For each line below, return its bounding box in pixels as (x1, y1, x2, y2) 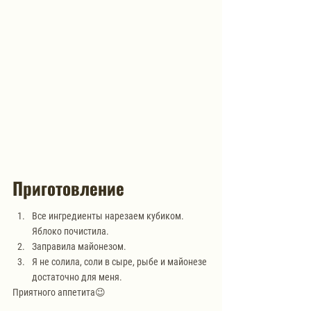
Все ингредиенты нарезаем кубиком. (32, 210, 186, 221)
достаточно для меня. (32, 271, 122, 283)
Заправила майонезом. (32, 241, 126, 252)
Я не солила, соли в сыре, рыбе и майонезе (32, 256, 209, 267)
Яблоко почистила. (32, 226, 109, 237)
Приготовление (12, 175, 124, 201)
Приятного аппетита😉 (12, 287, 106, 298)
